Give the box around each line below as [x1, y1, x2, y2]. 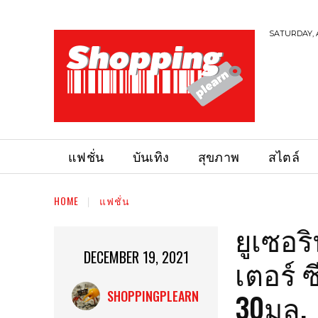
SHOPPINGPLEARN [106, 287, 199, 306]
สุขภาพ [197, 147, 240, 165]
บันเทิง [132, 147, 170, 165]
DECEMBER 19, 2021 [83, 246, 189, 268]
